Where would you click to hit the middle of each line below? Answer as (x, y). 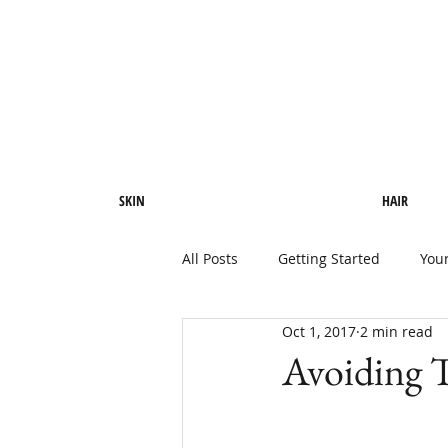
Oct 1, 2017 (319, 331)
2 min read (396, 331)
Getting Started (329, 258)
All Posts (210, 258)
